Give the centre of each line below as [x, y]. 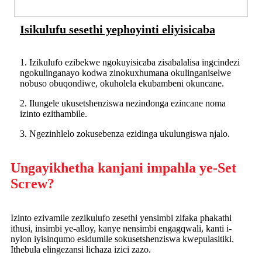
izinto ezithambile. [54, 114]
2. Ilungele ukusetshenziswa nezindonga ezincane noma [123, 104]
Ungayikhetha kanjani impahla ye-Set [123, 168]
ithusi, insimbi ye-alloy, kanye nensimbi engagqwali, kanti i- [121, 229]
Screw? [32, 184]
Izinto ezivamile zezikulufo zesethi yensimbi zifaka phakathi [121, 218]
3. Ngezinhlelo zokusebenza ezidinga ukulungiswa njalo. [125, 134]
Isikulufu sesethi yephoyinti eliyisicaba [118, 30]
